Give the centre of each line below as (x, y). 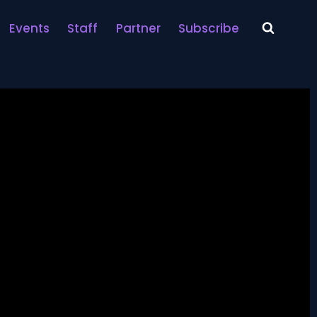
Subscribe (209, 28)
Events (29, 28)
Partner (138, 28)
